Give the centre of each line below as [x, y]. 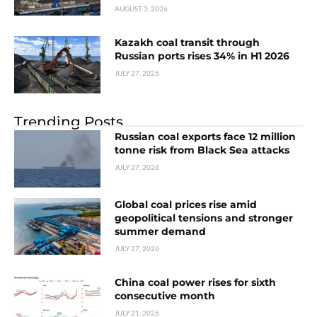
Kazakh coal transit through [188, 43]
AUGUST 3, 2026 [142, 9]
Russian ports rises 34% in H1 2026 [202, 56]
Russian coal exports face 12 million [206, 136]
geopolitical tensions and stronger [204, 218]
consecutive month [165, 295]
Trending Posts [69, 121]
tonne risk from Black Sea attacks [202, 150]
